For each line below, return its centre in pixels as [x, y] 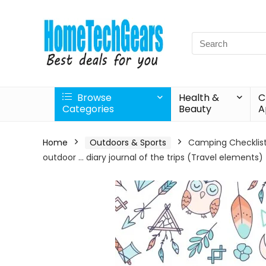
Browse [93, 98]
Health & [199, 98]
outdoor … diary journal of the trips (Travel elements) [153, 157]
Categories [88, 109]
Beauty [195, 109]
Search [207, 38]
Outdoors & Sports [128, 142]
